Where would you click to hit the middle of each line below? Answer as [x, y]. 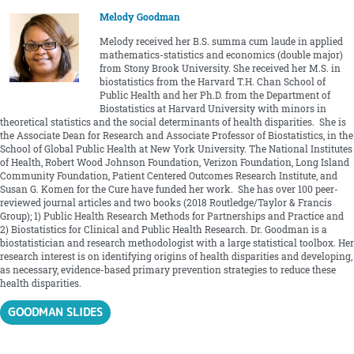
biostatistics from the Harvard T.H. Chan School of [212, 81]
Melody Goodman [139, 17]
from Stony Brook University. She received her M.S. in [220, 68]
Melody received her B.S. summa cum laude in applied [221, 41]
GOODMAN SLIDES [56, 312]
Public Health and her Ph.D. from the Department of [215, 95]
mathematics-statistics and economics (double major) [221, 55]
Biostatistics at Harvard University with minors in [213, 108]
